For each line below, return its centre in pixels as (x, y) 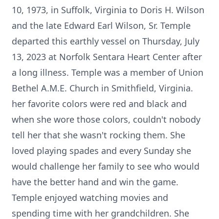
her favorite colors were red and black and (99, 104)
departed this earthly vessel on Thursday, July (106, 41)
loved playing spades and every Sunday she (101, 151)
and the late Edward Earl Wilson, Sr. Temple (101, 25)
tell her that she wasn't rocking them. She (99, 135)
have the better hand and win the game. (95, 182)
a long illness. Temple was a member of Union (108, 72)
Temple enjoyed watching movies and (90, 197)
